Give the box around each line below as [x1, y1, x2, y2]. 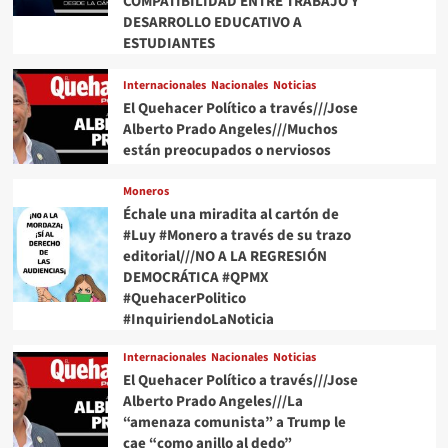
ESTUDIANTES [122, 33, 215, 55]
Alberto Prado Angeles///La [122, 391, 303, 413]
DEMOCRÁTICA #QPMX [122, 267, 269, 289]
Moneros [122, 183, 169, 201]
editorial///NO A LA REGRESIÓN [122, 246, 327, 268]
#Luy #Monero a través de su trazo [122, 225, 351, 247]
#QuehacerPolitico [122, 288, 246, 310]
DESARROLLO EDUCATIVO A [122, 12, 302, 34]
